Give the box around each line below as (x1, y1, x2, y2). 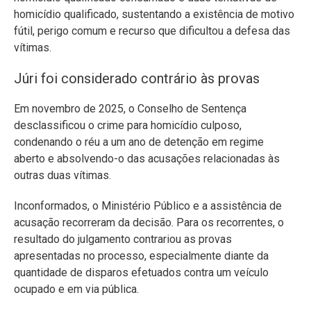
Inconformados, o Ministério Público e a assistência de (14, 199, 282, 212)
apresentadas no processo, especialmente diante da (14, 249, 269, 262)
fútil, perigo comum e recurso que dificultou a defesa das (14, 24, 290, 37)
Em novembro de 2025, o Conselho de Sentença (14, 101, 246, 115)
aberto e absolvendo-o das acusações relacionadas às (14, 151, 280, 165)
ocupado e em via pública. (14, 282, 139, 296)
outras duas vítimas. (14, 168, 111, 182)
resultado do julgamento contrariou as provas (14, 232, 232, 246)
